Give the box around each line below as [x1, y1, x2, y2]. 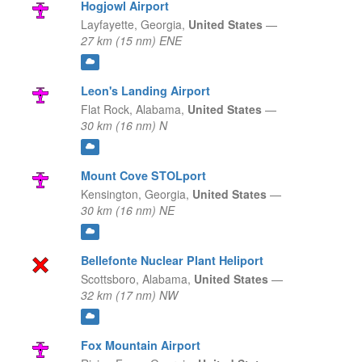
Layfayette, [80, 16, 137, 33]
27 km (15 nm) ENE [80, 32, 182, 49]
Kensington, [80, 186, 141, 203]
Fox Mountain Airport [80, 337, 200, 354]
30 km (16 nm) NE [80, 202, 175, 219]
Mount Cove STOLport [80, 167, 206, 184]
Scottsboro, [80, 271, 139, 288]
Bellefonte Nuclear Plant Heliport [80, 252, 263, 269]
